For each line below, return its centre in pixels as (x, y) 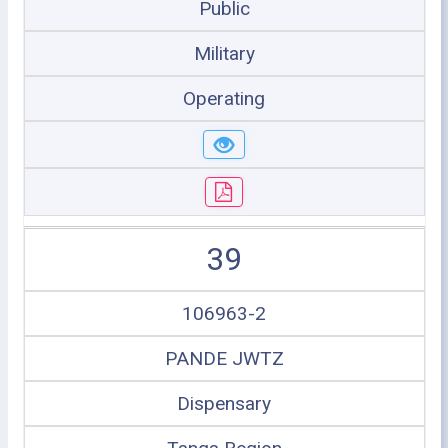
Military (224, 53)
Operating (224, 98)
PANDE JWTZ (224, 358)
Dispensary (224, 403)
